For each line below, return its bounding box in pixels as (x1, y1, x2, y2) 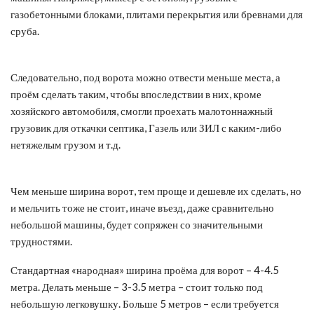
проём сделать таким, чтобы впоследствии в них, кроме (11, 87, 261, 100)
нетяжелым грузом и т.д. (11, 137, 121, 151)
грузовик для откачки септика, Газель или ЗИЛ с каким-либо (11, 121, 282, 134)
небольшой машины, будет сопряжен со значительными (11, 217, 263, 231)
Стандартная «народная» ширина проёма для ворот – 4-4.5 (11, 263, 279, 276)
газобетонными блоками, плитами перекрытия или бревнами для (11, 7, 303, 20)
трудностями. (11, 234, 72, 247)
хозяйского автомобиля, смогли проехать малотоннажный (11, 104, 273, 117)
